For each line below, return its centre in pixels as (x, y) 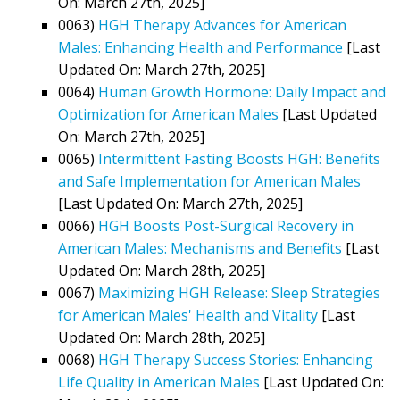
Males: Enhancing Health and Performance (200, 47)
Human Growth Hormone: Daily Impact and (242, 92)
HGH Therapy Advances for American (222, 25)
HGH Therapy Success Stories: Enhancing (236, 359)
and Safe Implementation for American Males (209, 181)
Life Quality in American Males (159, 382)
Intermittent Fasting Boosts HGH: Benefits (239, 158)
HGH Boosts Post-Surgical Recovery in (226, 225)
